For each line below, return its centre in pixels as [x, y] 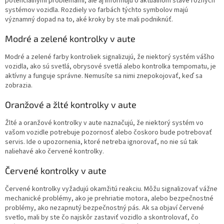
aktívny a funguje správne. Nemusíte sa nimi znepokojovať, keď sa [104, 76]
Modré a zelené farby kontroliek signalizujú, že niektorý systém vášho [110, 57]
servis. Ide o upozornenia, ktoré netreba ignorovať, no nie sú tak [101, 142]
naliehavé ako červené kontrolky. [54, 152]
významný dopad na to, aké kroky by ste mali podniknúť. [89, 20]
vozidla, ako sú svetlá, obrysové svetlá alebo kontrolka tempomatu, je [110, 67]
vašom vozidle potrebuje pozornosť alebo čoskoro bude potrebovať [108, 133]
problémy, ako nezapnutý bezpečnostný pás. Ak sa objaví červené [104, 208]
